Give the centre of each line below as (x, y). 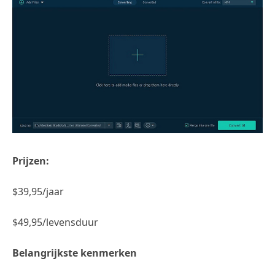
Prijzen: (31, 161)
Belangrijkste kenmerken (75, 253)
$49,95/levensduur (55, 222)
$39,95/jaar (38, 191)
